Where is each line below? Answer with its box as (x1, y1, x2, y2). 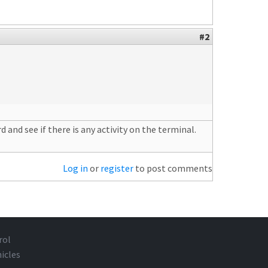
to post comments (133, 162, 212, 174)
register (100, 162, 133, 174)
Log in (63, 162, 88, 174)
